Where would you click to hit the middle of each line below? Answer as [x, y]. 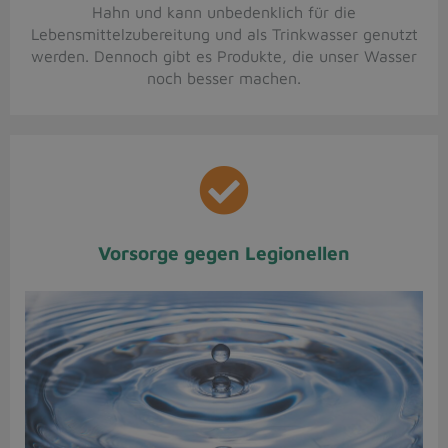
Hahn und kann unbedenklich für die [224, 12]
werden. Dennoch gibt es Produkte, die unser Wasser [224, 56]
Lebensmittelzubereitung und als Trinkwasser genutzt [224, 34]
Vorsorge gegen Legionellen [224, 253]
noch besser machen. [224, 78]
